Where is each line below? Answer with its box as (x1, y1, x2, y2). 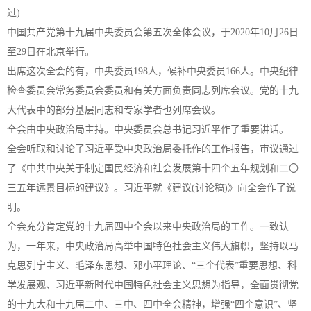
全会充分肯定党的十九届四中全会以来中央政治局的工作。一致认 (7, 221, 289, 232)
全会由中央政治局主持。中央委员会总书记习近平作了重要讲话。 (7, 124, 289, 135)
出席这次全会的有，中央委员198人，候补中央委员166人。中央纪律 (7, 66, 299, 76)
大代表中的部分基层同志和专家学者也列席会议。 (7, 105, 221, 115)
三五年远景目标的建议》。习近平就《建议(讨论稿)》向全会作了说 (7, 183, 296, 193)
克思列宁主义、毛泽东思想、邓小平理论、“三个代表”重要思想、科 (7, 260, 297, 271)
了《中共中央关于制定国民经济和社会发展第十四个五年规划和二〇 (7, 163, 299, 174)
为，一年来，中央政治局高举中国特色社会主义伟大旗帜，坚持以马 (7, 241, 299, 251)
